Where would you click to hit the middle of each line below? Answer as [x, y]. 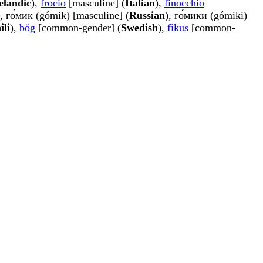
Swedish [139, 28]
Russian [147, 16]
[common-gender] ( [78, 28]
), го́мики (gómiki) [206, 16]
